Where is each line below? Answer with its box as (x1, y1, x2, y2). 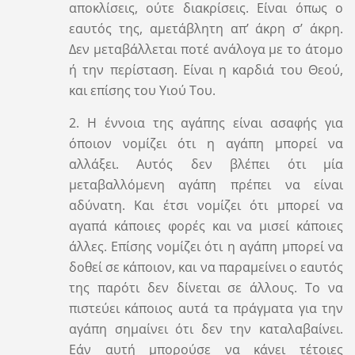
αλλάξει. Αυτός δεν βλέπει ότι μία (68, 155, 344, 173)
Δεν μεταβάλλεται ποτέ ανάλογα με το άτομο (68, 40, 344, 58)
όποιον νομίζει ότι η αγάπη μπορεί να (68, 134, 344, 152)
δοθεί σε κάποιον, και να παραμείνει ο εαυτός (68, 258, 344, 276)
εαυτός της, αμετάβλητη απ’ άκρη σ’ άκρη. (68, 19, 344, 37)
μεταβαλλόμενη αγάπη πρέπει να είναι (68, 175, 344, 193)
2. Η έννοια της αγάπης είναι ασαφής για (68, 113, 344, 132)
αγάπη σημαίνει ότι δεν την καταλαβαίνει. (68, 319, 344, 338)
